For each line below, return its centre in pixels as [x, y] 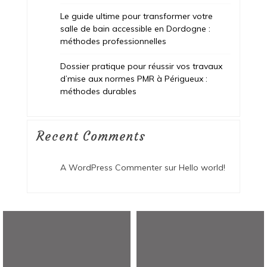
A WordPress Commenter [111, 167]
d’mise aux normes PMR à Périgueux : [133, 78]
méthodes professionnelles [113, 41]
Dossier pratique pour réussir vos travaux [141, 66]
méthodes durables [98, 91]
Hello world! [202, 167]
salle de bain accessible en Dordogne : [135, 28]
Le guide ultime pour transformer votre [136, 16]
